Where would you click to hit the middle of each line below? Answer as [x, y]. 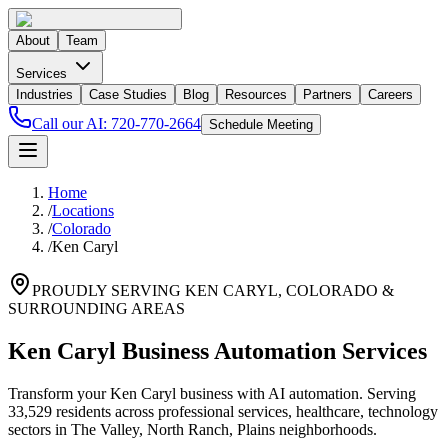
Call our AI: [71, 123]
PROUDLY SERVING [108, 290]
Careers [390, 94]
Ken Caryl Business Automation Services [217, 350]
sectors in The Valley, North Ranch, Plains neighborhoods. [192, 429]
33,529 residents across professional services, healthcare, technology [223, 411]
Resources [256, 94]
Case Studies [128, 94]
